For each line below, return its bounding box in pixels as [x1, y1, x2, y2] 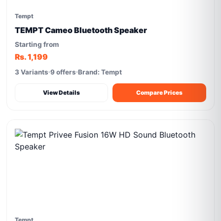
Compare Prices [136, 89, 183, 96]
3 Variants [15, 68, 49, 76]
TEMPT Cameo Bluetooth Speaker [15, 25, 147, 35]
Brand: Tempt [78, 68, 122, 76]
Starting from [15, 40, 60, 48]
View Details [43, 89, 80, 96]
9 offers [50, 68, 76, 76]
